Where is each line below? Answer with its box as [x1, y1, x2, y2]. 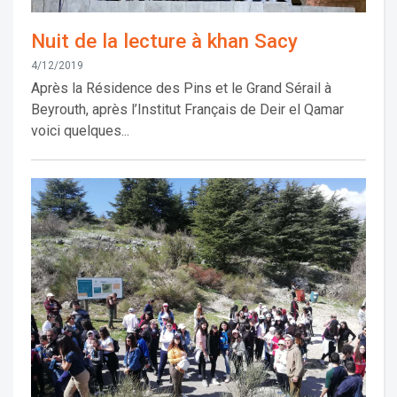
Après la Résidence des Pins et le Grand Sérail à [31, 80, 331, 97]
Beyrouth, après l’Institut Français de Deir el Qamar [31, 101, 344, 119]
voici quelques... [31, 122, 129, 140]
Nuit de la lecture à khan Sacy [31, 29, 298, 53]
